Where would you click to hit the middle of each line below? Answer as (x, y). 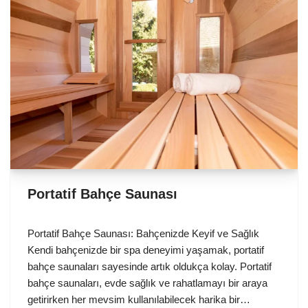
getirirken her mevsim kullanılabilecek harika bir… (140, 300)
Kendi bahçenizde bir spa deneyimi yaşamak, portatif (146, 250)
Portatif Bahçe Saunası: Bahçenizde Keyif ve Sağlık (143, 234)
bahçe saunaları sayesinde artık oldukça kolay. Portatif (150, 267)
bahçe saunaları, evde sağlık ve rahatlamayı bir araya (147, 283)
